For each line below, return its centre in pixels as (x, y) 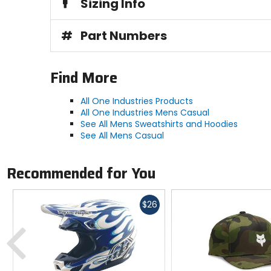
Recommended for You (81, 174)
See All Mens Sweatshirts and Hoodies (159, 124)
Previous (45, 224)
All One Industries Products (136, 101)
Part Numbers (123, 35)
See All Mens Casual (122, 135)
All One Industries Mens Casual (145, 112)
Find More (83, 78)
